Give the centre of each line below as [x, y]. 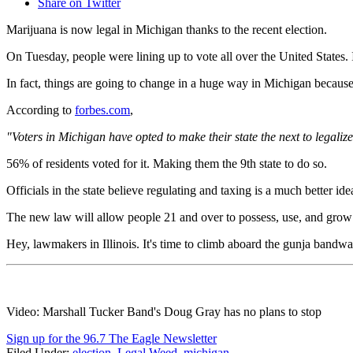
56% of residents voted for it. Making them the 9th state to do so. [167, 164]
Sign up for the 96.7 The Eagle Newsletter [111, 339]
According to [41, 110]
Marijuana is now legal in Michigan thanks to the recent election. [167, 30]
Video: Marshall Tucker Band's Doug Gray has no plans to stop [164, 312]
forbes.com [102, 110]
